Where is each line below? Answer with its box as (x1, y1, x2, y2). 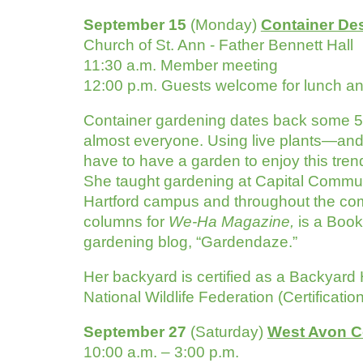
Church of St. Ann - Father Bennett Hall (83, 36, 353, 53)
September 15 (83, 16, 190, 33)
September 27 (83, 323, 190, 340)
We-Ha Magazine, (168, 213, 298, 230)
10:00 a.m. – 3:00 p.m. (83, 344, 239, 361)
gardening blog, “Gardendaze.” (83, 233, 297, 250)
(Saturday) (190, 323, 267, 340)
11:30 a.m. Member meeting (83, 57, 278, 74)
